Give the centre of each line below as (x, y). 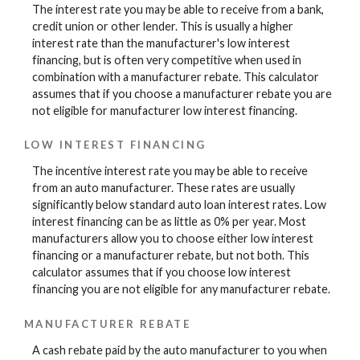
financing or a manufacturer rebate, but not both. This (171, 256)
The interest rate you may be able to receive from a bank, (178, 9)
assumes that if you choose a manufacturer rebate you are (182, 93)
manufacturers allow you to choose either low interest (173, 239)
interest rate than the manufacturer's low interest (161, 43)
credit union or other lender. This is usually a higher (163, 26)
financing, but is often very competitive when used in (167, 59)
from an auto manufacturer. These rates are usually (164, 188)
